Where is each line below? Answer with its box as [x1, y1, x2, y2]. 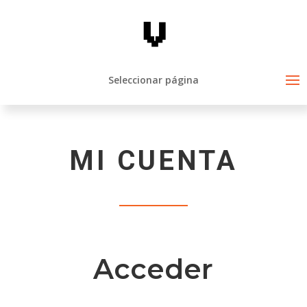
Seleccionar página [108, 73, 199, 86]
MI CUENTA [69, 145, 238, 177]
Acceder [93, 252, 214, 286]
